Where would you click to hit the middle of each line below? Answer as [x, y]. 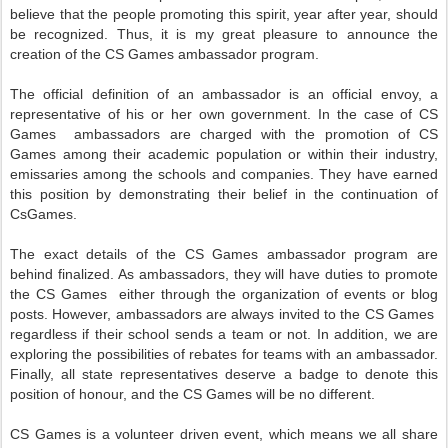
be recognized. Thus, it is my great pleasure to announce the [224, 34]
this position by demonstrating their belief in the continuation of [224, 194]
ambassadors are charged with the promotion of [237, 134]
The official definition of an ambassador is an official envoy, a [224, 94]
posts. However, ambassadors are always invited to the [187, 314]
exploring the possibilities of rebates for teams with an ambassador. [224, 354]
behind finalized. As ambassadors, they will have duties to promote [224, 274]
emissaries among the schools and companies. [162, 174]
